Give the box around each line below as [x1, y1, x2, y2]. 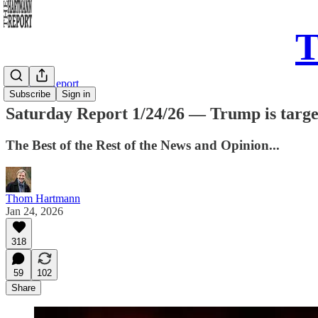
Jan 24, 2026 [6, 204, 63, 217]
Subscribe [9, 89, 50, 99]
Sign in [62, 89, 90, 99]
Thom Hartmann [6, 192, 80, 204]
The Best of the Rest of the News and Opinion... [6, 137, 280, 153]
